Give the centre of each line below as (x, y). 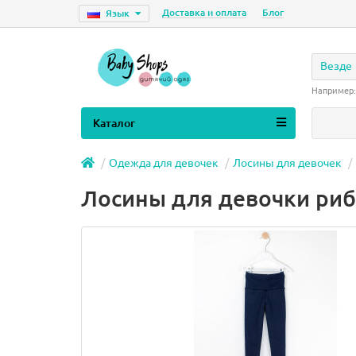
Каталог (114, 123)
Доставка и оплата (204, 12)
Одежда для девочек (164, 163)
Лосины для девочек (287, 163)
